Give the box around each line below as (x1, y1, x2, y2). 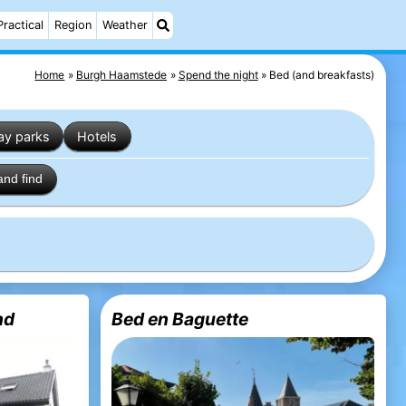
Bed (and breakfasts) (269, 67, 375, 82)
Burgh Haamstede (76, 67, 168, 82)
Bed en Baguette (111, 307, 249, 330)
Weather (101, 18, 148, 32)
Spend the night (178, 67, 258, 82)
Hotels (77, 128, 118, 144)
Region (53, 18, 92, 32)
